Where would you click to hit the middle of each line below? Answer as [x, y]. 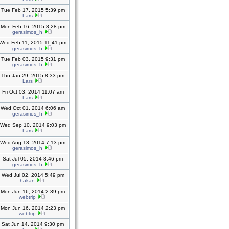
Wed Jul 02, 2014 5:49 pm [33, 175]
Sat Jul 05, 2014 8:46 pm [33, 159]
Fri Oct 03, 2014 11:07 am [33, 92]
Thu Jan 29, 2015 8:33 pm [33, 75]
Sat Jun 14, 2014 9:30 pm [33, 224]
